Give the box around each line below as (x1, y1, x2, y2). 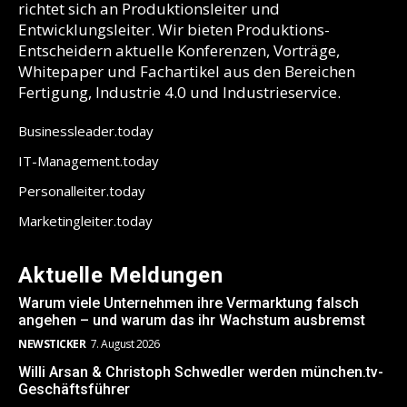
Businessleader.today (18, 122, 154, 141)
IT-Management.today (18, 152, 159, 171)
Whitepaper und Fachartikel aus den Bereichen (18, 61, 355, 83)
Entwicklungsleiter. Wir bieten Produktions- (18, 19, 330, 41)
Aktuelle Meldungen (18, 263, 223, 289)
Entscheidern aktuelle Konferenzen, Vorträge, (18, 40, 340, 62)
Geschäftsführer (18, 381, 130, 399)
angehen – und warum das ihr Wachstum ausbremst (18, 312, 365, 330)
